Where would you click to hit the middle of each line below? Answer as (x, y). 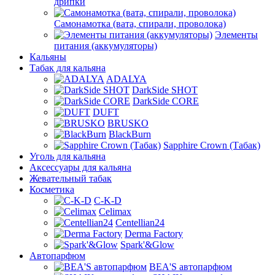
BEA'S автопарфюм (191, 267)
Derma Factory (154, 234)
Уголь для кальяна (68, 156)
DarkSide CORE (166, 101)
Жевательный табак (71, 178)
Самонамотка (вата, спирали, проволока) (140, 24)
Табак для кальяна (68, 68)
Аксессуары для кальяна (80, 167)
